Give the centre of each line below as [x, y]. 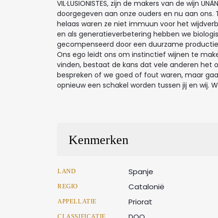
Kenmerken [99, 140]
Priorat [140, 202]
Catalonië [146, 187]
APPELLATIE [77, 201]
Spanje [141, 172]
